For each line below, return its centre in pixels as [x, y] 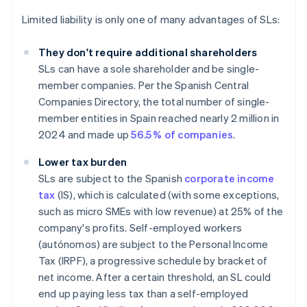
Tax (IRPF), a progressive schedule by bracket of [153, 261]
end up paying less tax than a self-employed [144, 294]
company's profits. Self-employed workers [140, 228]
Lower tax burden [83, 162]
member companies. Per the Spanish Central [144, 85]
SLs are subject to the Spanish [112, 179]
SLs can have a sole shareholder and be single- [149, 69]
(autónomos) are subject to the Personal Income [153, 244]
